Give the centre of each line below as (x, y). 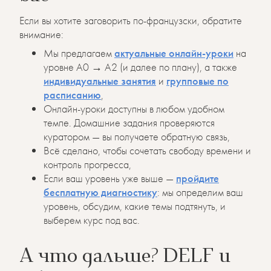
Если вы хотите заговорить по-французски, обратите (131, 20)
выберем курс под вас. (92, 220)
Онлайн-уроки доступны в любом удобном (134, 108)
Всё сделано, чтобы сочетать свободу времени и (147, 150)
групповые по (198, 80)
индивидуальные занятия (100, 80)
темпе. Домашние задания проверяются (129, 122)
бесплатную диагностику (100, 192)
